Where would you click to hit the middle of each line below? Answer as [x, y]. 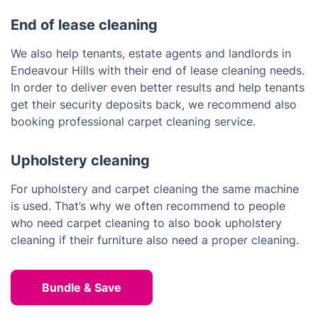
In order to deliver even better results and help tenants [158, 88]
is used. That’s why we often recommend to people [148, 206]
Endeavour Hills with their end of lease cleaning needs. [158, 71]
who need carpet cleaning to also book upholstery [146, 223]
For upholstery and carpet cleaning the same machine [155, 189]
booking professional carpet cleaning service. [133, 122]
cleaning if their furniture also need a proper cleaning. [155, 240]
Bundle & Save [82, 288]
